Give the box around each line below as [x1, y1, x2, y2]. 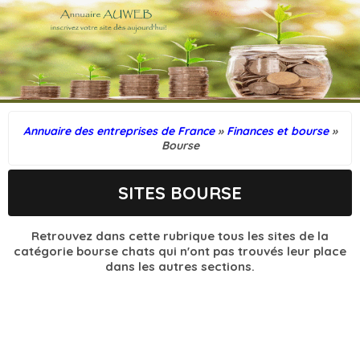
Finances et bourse [226, 123, 329, 138]
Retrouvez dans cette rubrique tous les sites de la [31, 227, 329, 243]
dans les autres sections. [105, 258, 255, 274]
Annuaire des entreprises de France [22, 123, 215, 138]
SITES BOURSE [118, 181, 242, 204]
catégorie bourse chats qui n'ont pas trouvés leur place [14, 243, 346, 259]
